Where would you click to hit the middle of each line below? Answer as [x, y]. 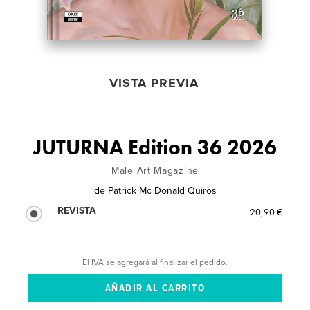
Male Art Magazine [155, 170]
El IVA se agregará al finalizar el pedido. [155, 262]
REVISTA [77, 210]
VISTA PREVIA [154, 83]
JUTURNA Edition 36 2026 [155, 147]
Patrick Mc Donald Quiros [162, 190]
